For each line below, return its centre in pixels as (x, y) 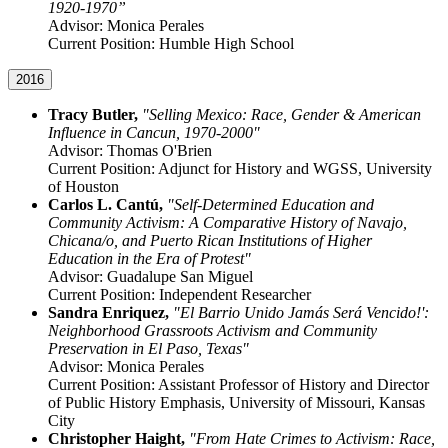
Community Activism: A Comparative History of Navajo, (227, 223)
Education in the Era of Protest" (149, 259)
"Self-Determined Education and (270, 205)
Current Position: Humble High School (171, 44)
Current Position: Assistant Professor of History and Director (238, 385)
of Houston (83, 187)
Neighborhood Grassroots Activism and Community (212, 331)
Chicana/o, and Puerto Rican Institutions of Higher (210, 241)
